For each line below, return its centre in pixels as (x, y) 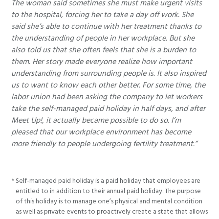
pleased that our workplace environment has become (101, 132)
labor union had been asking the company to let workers (107, 97)
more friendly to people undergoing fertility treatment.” (104, 143)
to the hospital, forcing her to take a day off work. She (102, 14)
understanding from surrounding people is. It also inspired (109, 73)
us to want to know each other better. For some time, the (108, 85)
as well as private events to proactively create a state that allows (112, 212)
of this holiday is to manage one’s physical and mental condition (109, 202)
